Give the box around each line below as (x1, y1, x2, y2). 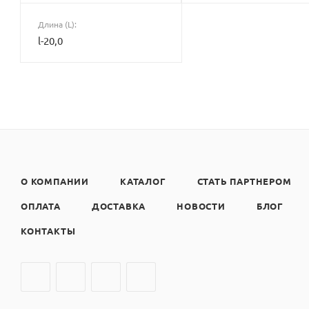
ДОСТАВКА (91, 200, 146, 212)
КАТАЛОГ (120, 175, 166, 187)
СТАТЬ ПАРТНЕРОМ (197, 175, 292, 187)
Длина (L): (38, 18, 77, 30)
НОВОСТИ (177, 200, 226, 212)
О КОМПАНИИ (21, 175, 89, 187)
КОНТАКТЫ (21, 225, 76, 237)
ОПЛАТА (21, 200, 61, 212)
